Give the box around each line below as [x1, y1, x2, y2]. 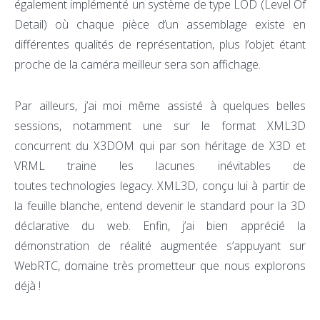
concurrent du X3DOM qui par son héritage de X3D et [14, 138, 306, 154]
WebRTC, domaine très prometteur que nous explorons [14, 258, 306, 274]
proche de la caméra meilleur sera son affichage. [14, 56, 261, 72]
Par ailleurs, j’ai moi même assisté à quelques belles [14, 98, 306, 114]
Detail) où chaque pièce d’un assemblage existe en [14, 16, 306, 32]
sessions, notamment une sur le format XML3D [14, 118, 306, 134]
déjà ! [14, 278, 41, 294]
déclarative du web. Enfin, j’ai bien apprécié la [14, 218, 306, 234]
